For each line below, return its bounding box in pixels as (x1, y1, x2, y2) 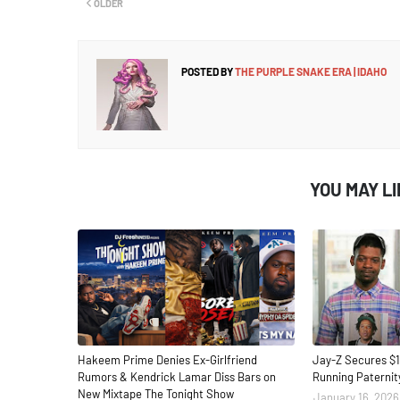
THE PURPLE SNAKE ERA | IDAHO (233, 65, 387, 78)
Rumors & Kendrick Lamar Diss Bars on (78, 370, 276, 384)
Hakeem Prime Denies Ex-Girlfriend (78, 353, 257, 367)
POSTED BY (181, 65, 233, 78)
